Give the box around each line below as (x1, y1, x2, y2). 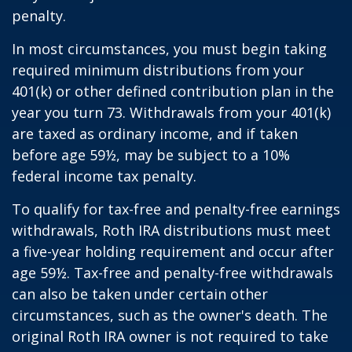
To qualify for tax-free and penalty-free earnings (12, 200, 340, 219)
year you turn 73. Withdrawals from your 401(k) (12, 103, 331, 123)
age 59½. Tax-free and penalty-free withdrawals (12, 263, 333, 283)
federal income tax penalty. (12, 167, 196, 186)
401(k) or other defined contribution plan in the (12, 82, 334, 101)
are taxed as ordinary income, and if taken (12, 124, 298, 144)
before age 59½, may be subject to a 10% (12, 145, 290, 165)
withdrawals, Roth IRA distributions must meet (12, 221, 331, 240)
